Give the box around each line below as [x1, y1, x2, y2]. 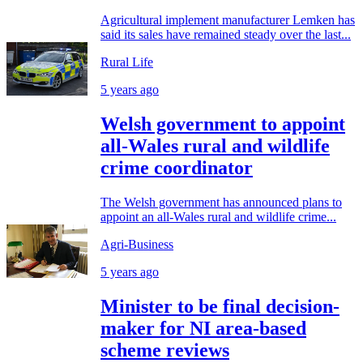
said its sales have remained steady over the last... [100, 28, 351, 42]
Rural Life [100, 55, 153, 70]
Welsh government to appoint [100, 113, 345, 135]
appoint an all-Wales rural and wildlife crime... [100, 210, 336, 224]
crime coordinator [100, 157, 253, 179]
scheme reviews [100, 340, 229, 361]
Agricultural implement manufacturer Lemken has [100, 13, 355, 28]
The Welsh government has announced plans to [100, 195, 342, 210]
